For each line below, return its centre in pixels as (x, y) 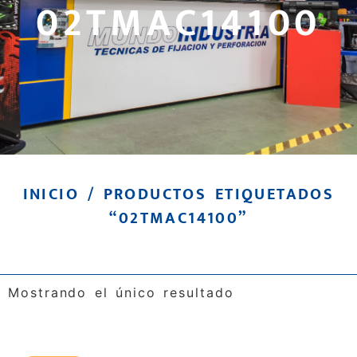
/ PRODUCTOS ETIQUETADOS (207, 194)
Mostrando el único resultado (121, 292)
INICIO (51, 194)
